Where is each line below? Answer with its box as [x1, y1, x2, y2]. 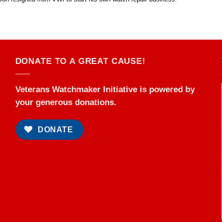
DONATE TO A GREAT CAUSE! [15, 56, 146, 66]
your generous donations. [15, 97, 116, 107]
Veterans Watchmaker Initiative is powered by [15, 84, 195, 94]
